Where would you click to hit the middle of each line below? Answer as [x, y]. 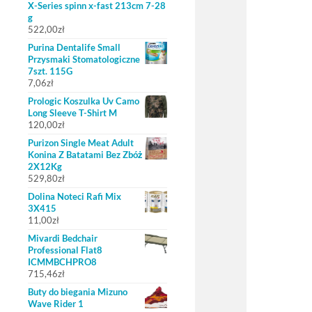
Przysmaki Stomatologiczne [84, 59]
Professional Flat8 [65, 250]
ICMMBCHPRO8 [62, 262]
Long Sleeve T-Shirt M [72, 113]
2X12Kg [45, 166]
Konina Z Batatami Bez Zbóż [85, 155]
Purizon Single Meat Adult [81, 143]
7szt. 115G [50, 71]
